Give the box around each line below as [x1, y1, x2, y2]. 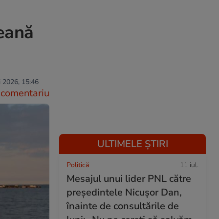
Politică [66, 160, 89, 170]
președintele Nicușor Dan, [66, 186, 182, 199]
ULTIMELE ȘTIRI [97, 137, 168, 151]
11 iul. [180, 160, 198, 170]
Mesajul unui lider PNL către [66, 172, 191, 185]
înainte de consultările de [66, 199, 179, 213]
